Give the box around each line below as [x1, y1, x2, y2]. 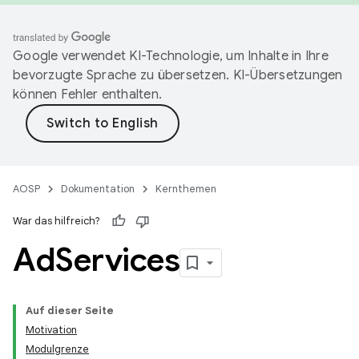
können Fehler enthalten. [13, 87, 162, 103]
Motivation [26, 323, 77, 337]
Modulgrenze [26, 342, 89, 356]
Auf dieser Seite [26, 304, 114, 317]
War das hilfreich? [13, 214, 100, 228]
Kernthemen [155, 182, 216, 196]
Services [55, 240, 179, 280]
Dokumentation [61, 182, 135, 196]
